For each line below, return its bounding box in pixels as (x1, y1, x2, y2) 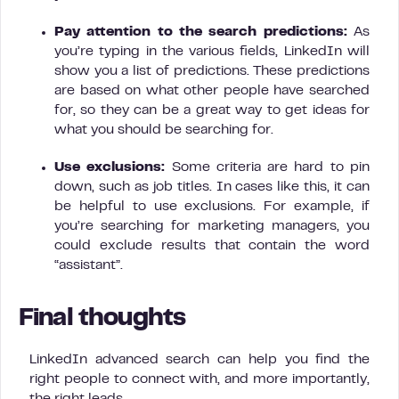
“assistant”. (54, 258, 123, 272)
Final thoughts (19, 307, 186, 330)
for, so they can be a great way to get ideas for (54, 103, 370, 117)
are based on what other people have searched (54, 84, 370, 97)
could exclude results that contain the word (54, 239, 370, 252)
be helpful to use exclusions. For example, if (54, 199, 370, 213)
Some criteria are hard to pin (171, 160, 370, 174)
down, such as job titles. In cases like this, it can (54, 180, 370, 193)
